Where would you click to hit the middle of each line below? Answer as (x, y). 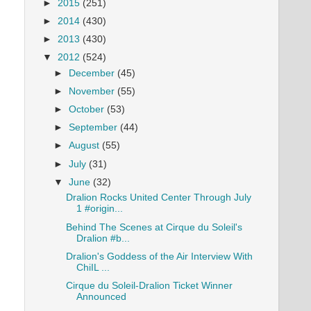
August (86, 146)
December (93, 73)
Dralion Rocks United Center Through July (158, 198)
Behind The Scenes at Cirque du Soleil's (154, 227)
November (93, 91)
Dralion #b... (103, 238)
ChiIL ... (93, 267)
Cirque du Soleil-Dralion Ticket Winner (149, 285)
